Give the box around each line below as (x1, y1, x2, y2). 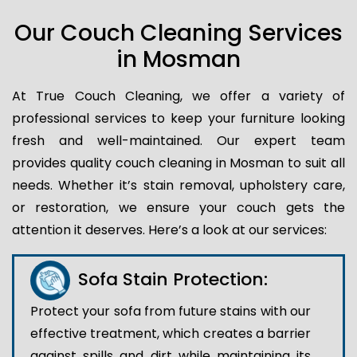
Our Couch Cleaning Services (14, 17, 343, 49)
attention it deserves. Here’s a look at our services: (12, 220, 327, 239)
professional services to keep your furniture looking (12, 108, 345, 127)
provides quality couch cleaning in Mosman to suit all (12, 153, 345, 172)
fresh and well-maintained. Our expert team (12, 131, 345, 150)
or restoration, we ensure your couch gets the (12, 198, 345, 217)
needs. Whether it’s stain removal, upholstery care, (12, 175, 345, 194)
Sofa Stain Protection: (78, 266, 268, 292)
